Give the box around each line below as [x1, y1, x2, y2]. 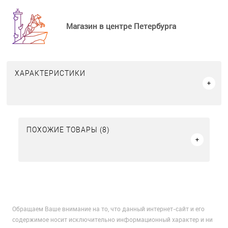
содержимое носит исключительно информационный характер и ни [12, 215, 213, 224]
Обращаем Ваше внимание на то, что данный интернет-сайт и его [12, 205, 205, 213]
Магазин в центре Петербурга [66, 20, 176, 31]
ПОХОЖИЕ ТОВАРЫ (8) [26, 126, 110, 134]
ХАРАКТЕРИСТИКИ [15, 69, 85, 78]
